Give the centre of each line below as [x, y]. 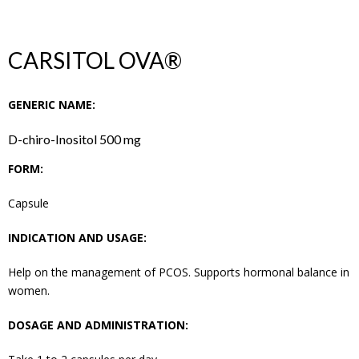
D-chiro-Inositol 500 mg [75, 139]
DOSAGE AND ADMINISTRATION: [98, 325]
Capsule [28, 203]
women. [29, 290]
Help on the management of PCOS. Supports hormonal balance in [179, 272]
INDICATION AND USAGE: [77, 237]
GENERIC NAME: [52, 104]
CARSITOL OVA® [95, 61]
